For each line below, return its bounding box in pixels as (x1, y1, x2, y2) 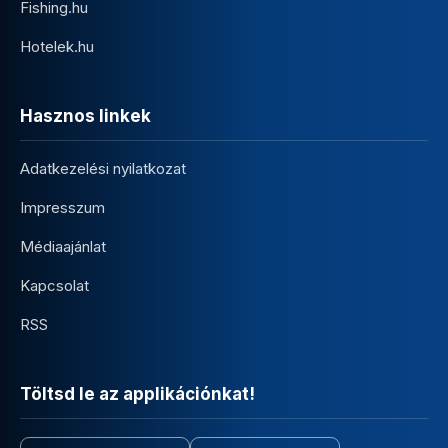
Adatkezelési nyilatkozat (20, 158, 186, 178)
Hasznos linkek (20, 105, 151, 126)
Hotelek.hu (20, 36, 94, 56)
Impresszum (20, 197, 105, 217)
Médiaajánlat (20, 236, 106, 256)
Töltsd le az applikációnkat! (20, 383, 255, 404)
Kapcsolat (20, 275, 89, 295)
